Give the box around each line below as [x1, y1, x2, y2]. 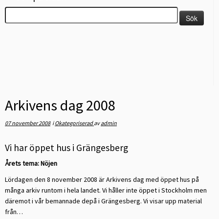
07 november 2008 [5, 119, 50, 127]
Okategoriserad [55, 119, 94, 127]
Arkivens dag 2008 [5, 96, 115, 114]
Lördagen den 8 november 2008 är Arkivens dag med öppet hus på [5, 175, 199, 184]
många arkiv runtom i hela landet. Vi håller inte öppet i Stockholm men [5, 186, 207, 195]
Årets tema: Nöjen [5, 159, 57, 168]
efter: [5, 19, 21, 27]
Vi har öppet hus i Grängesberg [5, 142, 128, 153]
